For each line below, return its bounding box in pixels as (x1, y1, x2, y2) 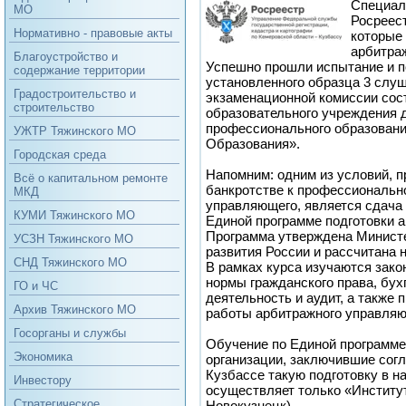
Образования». (206, 135, 300, 151)
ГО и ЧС (14, 279, 58, 293)
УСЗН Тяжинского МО (14, 232, 133, 246)
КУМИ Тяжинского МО (14, 208, 135, 222)
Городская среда (14, 148, 106, 161)
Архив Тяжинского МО (14, 303, 136, 316)
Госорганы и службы (14, 326, 126, 340)
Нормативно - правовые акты (14, 26, 172, 40)
